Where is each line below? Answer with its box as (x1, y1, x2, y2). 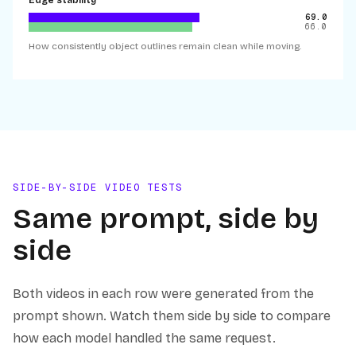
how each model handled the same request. (13, 331, 276, 346)
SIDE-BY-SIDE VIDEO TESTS (13, 181, 184, 194)
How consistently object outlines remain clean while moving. (29, 41, 301, 52)
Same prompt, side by (13, 202, 319, 236)
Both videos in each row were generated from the (13, 286, 314, 301)
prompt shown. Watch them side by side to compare (13, 308, 331, 323)
